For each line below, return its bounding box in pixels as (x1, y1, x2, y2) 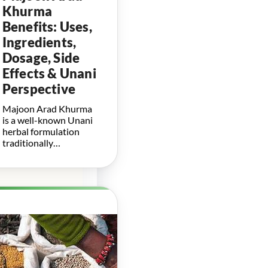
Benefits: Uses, (2, 18, 92, 35)
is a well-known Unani (2, 114, 93, 126)
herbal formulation (2, 125, 80, 137)
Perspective (2, 80, 75, 97)
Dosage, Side (2, 49, 80, 66)
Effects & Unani (2, 65, 96, 81)
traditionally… (2, 136, 60, 148)
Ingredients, (2, 33, 77, 50)
